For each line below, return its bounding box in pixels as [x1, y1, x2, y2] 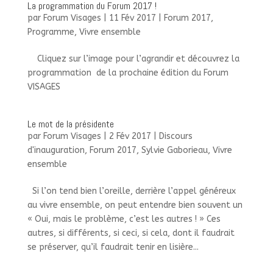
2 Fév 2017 [108, 131, 151, 142]
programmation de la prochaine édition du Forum [27, 68, 229, 79]
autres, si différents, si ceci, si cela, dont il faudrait [27, 228, 235, 239]
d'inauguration [27, 145, 85, 156]
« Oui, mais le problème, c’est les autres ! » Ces [27, 214, 221, 225]
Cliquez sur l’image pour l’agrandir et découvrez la [27, 54, 239, 65]
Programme [27, 27, 74, 38]
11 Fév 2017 [108, 13, 156, 24]
